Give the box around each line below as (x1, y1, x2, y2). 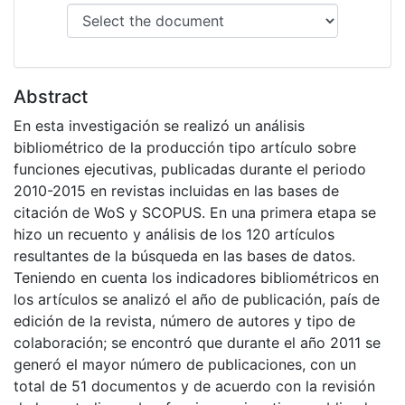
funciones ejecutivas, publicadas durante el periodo (14, 160, 366, 179)
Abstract (14, 86, 88, 108)
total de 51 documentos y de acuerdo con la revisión (14, 377, 375, 396)
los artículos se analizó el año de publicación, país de (14, 290, 380, 309)
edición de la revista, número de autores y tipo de (14, 312, 355, 331)
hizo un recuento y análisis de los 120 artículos (14, 225, 334, 244)
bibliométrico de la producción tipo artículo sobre (14, 138, 356, 157)
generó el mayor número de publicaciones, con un (14, 355, 356, 374)
